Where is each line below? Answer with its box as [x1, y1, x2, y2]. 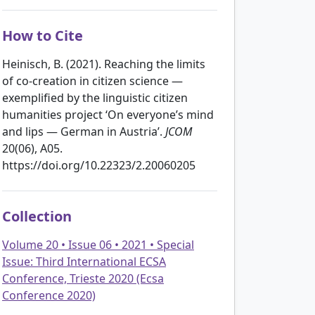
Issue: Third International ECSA [2, 253, 166, 269]
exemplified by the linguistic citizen [2, 89, 188, 105]
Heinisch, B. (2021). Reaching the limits [2, 56, 205, 72]
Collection [2, 206, 72, 226]
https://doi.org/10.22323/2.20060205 [2, 157, 195, 173]
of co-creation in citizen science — [2, 72, 183, 89]
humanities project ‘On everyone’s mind [2, 106, 214, 122]
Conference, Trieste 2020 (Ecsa [2, 270, 164, 286]
